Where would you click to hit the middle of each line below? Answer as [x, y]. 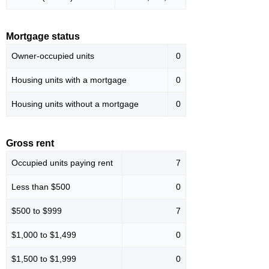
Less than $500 [41, 187]
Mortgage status [43, 37]
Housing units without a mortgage [75, 104]
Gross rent [30, 144]
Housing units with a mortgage [69, 80]
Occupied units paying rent [62, 163]
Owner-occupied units [53, 56]
